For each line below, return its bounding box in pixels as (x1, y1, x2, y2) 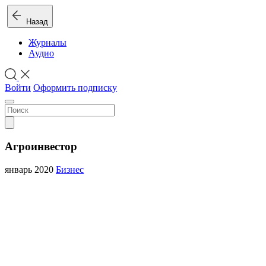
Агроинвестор (5, 140, 77, 153)
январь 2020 (5, 164, 56, 175)
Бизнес (56, 164, 84, 175)
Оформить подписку (33, 83, 117, 93)
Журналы (28, 37, 66, 47)
